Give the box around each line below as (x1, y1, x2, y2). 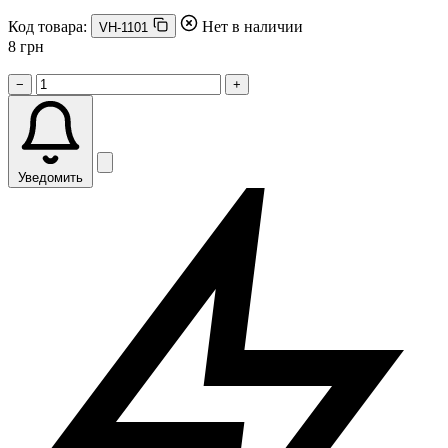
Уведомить (18, 169, 83, 185)
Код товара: (8, 17, 87, 35)
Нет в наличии (202, 17, 303, 35)
